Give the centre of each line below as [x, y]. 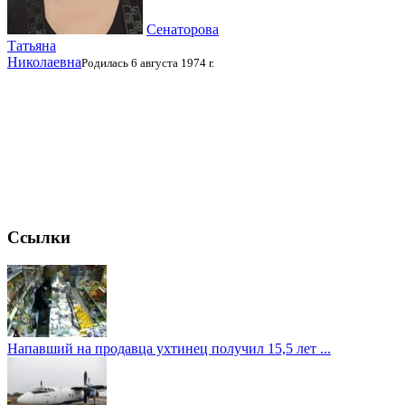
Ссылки [39, 238]
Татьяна [32, 46]
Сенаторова [183, 30]
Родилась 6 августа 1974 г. [148, 63]
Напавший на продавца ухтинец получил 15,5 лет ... [169, 348]
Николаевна [44, 62]
